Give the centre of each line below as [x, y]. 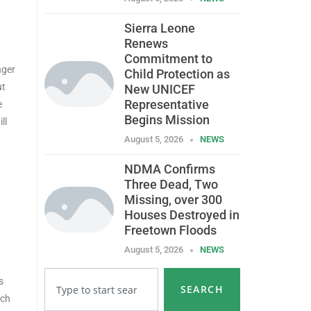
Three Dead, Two [171, 185]
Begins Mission [167, 120]
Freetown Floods [170, 230]
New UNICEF [159, 90]
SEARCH [202, 289]
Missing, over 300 [173, 200]
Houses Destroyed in [182, 215]
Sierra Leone [159, 28]
